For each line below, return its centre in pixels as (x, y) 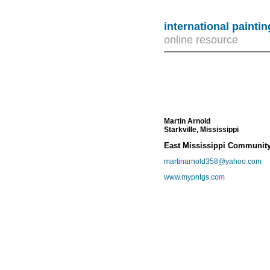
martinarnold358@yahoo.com (213, 162)
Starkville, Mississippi (201, 130)
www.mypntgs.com (194, 177)
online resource (201, 40)
